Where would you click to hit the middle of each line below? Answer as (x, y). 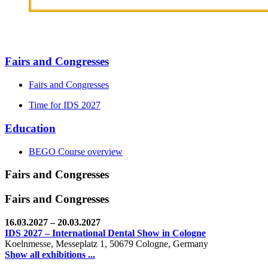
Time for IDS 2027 (65, 105)
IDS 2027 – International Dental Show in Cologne (105, 233)
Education (30, 128)
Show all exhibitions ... (50, 254)
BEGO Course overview (76, 151)
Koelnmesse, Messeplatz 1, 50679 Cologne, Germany (106, 243)
